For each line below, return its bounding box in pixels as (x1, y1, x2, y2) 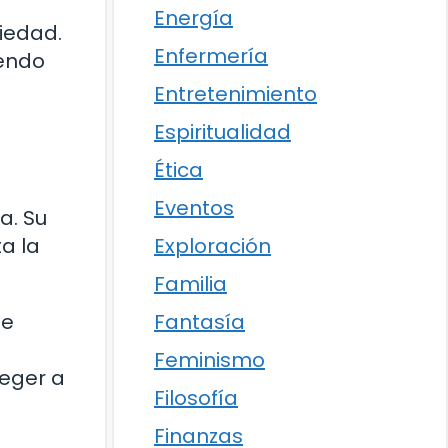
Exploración (154, 232, 271, 260)
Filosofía (154, 384, 238, 412)
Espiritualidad (154, 118, 291, 146)
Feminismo (154, 346, 265, 374)
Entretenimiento (154, 80, 317, 108)
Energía (154, 4, 233, 32)
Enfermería (154, 42, 268, 70)
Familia (154, 270, 227, 298)
